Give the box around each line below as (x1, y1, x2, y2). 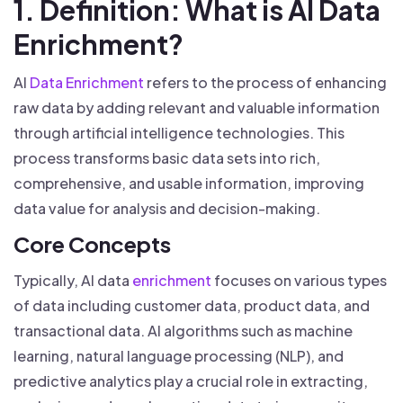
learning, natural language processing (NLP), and (13, 346, 344, 365)
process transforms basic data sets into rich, (13, 148, 320, 167)
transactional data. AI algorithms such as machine (13, 321, 353, 340)
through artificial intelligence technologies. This (13, 123, 345, 142)
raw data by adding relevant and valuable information (13, 98, 380, 117)
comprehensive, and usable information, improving (13, 174, 364, 193)
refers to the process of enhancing (144, 73, 387, 92)
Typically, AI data (13, 271, 132, 290)
